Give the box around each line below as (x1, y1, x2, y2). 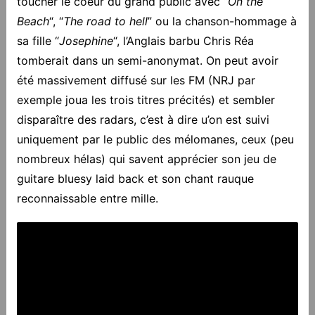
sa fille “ (16, 33, 59, 48)
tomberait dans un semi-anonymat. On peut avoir (16, 53, 278, 67)
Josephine (58, 33, 113, 48)
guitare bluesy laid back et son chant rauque (16, 171, 254, 186)
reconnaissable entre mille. (16, 191, 158, 205)
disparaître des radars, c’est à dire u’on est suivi (16, 112, 269, 127)
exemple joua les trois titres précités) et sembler (16, 92, 275, 107)
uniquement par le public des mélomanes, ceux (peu (16, 131, 294, 146)
